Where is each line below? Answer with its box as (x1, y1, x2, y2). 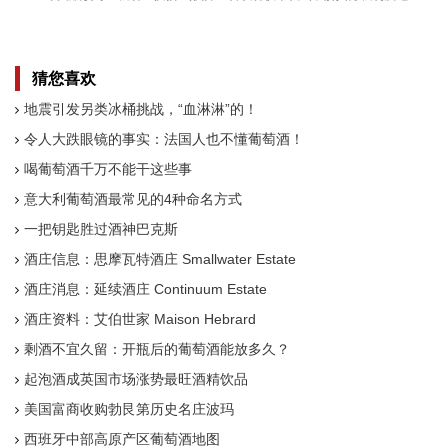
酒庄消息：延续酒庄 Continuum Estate (24, 281, 267, 297)
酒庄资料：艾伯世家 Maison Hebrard (24, 311, 256, 327)
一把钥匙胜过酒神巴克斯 (24, 221, 178, 237)
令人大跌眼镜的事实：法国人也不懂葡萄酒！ (24, 131, 304, 147)
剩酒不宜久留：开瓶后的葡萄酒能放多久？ (24, 341, 290, 357)
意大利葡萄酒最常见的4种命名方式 (24, 191, 242, 207)
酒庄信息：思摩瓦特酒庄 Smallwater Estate (24, 251, 296, 267)
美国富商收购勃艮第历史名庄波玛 (24, 401, 234, 417)
